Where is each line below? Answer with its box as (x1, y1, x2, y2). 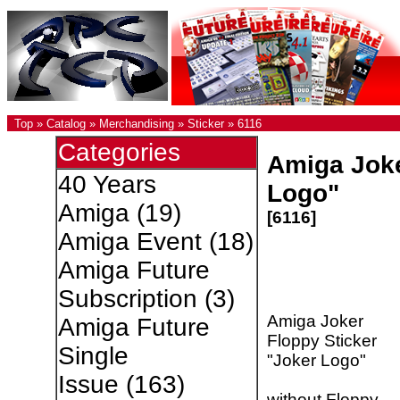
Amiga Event (57, 228, 202, 255)
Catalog (46, 117, 86, 130)
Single (57, 342, 129, 370)
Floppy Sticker (266, 330, 377, 350)
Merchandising (99, 117, 174, 130)
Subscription (57, 285, 197, 312)
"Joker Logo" (266, 350, 366, 370)
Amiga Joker (266, 311, 363, 330)
